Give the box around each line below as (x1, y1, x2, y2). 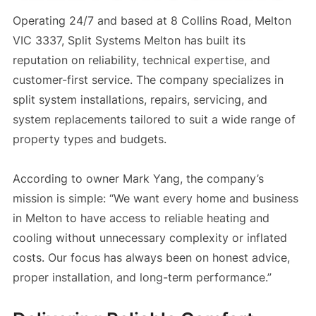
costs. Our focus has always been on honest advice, (12, 250, 290, 265)
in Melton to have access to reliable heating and (12, 211, 269, 226)
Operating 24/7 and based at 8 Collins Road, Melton (12, 13, 291, 28)
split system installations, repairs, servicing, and (12, 92, 267, 107)
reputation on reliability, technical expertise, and (12, 53, 270, 68)
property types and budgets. (12, 132, 166, 147)
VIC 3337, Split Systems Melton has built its (12, 33, 245, 48)
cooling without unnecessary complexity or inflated (12, 231, 287, 245)
